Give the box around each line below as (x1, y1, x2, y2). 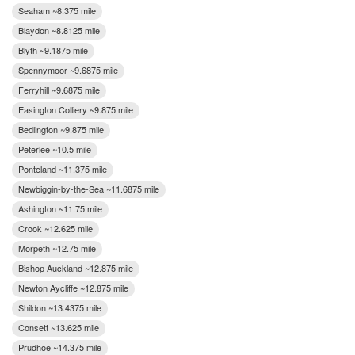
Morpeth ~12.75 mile (18, 241, 96, 254)
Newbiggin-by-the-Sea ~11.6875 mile (18, 181, 159, 195)
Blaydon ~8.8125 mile (18, 23, 100, 36)
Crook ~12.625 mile (18, 221, 93, 235)
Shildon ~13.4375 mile (18, 300, 101, 314)
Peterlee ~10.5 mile (18, 142, 91, 155)
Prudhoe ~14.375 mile (18, 340, 101, 353)
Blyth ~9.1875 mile (18, 43, 88, 56)
